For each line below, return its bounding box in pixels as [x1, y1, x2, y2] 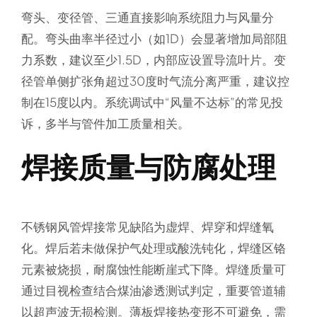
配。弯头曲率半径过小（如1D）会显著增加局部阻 [21, 30, 287, 46]
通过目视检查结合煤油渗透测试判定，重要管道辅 [21, 282, 286, 299]
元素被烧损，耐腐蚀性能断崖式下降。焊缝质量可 [21, 261, 286, 277]
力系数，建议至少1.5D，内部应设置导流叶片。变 [21, 51, 286, 67]
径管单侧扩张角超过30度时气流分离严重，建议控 [21, 72, 289, 88]
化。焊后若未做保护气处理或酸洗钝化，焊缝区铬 [21, 240, 286, 256]
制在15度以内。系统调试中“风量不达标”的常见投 [21, 93, 283, 110]
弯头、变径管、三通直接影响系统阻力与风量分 [21, 8, 274, 25]
